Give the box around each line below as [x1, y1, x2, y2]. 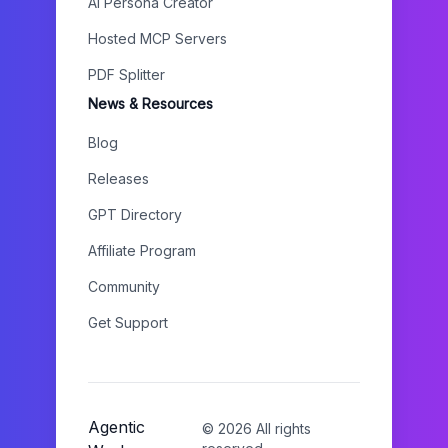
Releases [88, 170, 149, 187]
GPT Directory [88, 206, 182, 223]
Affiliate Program [88, 242, 196, 259]
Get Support [88, 314, 168, 331]
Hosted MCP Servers [88, 30, 227, 47]
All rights [251, 420, 311, 437]
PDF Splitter [88, 66, 165, 83]
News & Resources [88, 95, 213, 112]
